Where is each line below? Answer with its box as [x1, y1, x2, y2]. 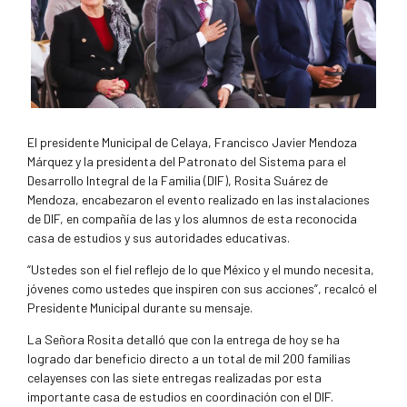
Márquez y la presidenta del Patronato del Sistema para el [27, 154, 346, 170]
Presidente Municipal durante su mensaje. [27, 300, 253, 316]
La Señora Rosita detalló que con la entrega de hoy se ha [27, 332, 340, 348]
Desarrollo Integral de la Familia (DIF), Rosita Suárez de [27, 173, 328, 189]
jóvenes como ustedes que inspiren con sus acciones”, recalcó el [27, 281, 377, 297]
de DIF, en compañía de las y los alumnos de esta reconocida [27, 211, 357, 227]
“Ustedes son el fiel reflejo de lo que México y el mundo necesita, [27, 262, 374, 278]
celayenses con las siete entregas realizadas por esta [27, 370, 322, 386]
